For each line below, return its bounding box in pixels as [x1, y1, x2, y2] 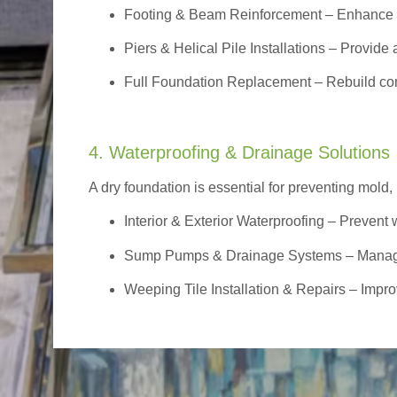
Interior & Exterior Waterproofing [124, 214, 324, 230]
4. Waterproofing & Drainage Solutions [89, 142, 390, 162]
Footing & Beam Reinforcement [124, 6, 322, 22]
